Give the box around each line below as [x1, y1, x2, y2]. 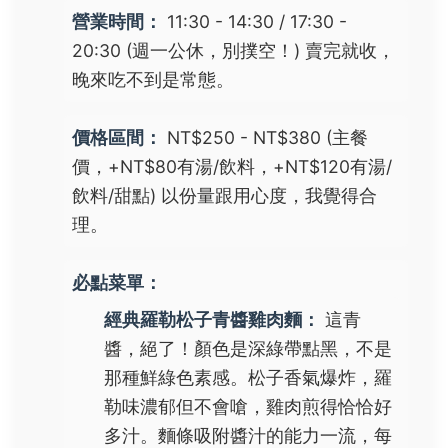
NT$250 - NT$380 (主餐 [162, 126, 368, 148]
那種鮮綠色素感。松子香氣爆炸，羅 [104, 366, 392, 388]
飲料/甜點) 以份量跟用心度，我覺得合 [72, 184, 377, 206]
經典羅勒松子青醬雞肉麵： [104, 308, 320, 330]
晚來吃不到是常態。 [72, 69, 234, 91]
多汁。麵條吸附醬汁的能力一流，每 [104, 424, 392, 446]
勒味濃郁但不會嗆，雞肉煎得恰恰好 [104, 395, 392, 417]
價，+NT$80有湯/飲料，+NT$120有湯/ [72, 155, 392, 177]
